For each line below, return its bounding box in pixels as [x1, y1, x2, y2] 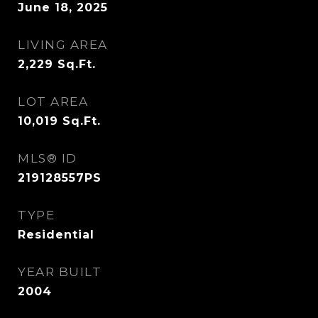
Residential [18, 228, 94, 241]
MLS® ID [18, 151, 77, 165]
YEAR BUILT [18, 265, 102, 279]
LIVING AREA [18, 38, 108, 52]
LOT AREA [18, 94, 88, 109]
